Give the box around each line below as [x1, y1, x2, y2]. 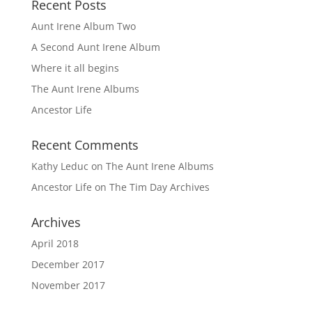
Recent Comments [31, 136, 139, 153]
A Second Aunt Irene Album [31, 40, 160, 54]
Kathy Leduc [31, 159, 88, 173]
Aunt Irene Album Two [31, 19, 136, 33]
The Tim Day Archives [109, 180, 210, 194]
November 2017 [31, 279, 105, 292]
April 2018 [31, 237, 79, 250]
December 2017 [31, 258, 104, 271]
